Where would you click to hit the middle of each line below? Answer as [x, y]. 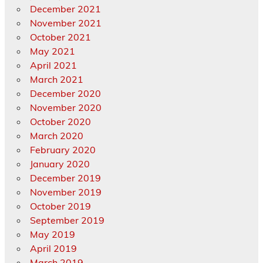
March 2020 [56, 136]
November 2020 [65, 108]
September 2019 [67, 220]
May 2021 [52, 51]
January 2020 [60, 164]
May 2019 [52, 235]
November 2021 [65, 23]
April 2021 [53, 65]
